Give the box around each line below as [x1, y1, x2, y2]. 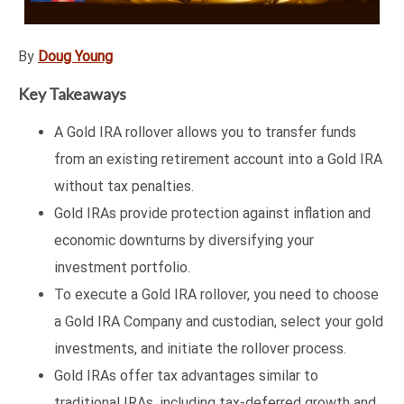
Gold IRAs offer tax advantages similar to [54, 367, 318, 385]
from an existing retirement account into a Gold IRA [54, 151, 382, 169]
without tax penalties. [54, 178, 194, 196]
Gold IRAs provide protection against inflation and [54, 205, 371, 223]
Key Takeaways [18, 84, 126, 105]
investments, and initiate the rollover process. [54, 340, 346, 358]
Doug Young [38, 48, 113, 66]
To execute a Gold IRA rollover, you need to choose [54, 286, 379, 304]
